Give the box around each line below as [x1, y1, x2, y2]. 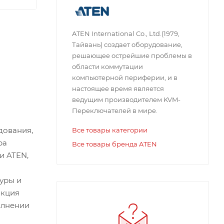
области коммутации [72, 62, 143, 70]
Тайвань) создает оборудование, [72, 40, 182, 48]
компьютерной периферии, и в [72, 73, 177, 81]
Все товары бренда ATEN [72, 140, 157, 148]
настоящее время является [72, 84, 164, 92]
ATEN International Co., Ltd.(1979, [72, 29, 179, 37]
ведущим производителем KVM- [72, 95, 180, 103]
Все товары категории [72, 126, 147, 134]
